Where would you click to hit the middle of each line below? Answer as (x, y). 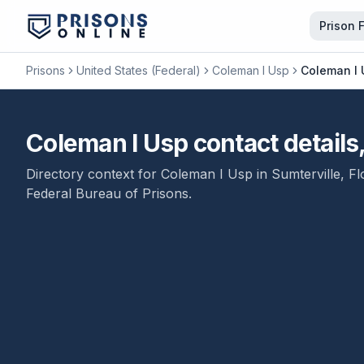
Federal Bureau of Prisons (107, 193)
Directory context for (93, 174)
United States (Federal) (139, 70)
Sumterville (306, 174)
